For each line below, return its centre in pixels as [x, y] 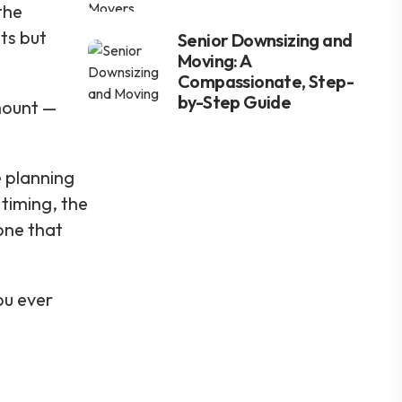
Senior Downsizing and [265, 40]
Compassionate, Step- [266, 81]
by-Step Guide [235, 102]
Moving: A [214, 61]
